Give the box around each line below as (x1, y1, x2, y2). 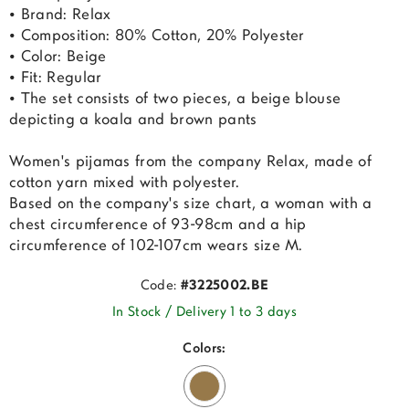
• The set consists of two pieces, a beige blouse (9, 91, 341, 108)
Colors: (183, 342, 226, 357)
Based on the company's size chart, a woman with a (9, 196, 372, 213)
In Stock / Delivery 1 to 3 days (112, 306, 297, 320)
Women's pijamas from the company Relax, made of (9, 154, 372, 171)
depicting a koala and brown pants (9, 112, 257, 129)
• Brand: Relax (9, 7, 111, 24)
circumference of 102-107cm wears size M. (9, 238, 303, 255)
